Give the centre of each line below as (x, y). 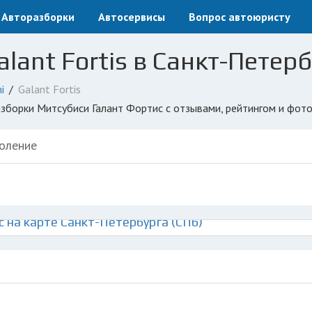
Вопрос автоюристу (240, 17)
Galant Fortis (49, 89)
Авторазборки (38, 17)
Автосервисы (132, 17)
